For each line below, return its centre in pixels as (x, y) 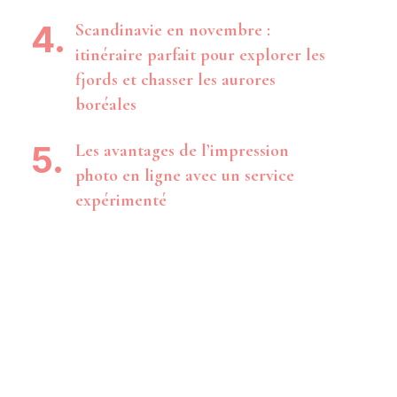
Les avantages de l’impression (182, 150)
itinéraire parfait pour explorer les (200, 54)
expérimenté (121, 200)
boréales (105, 104)
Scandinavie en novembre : (172, 30)
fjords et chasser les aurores (175, 79)
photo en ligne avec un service (184, 175)
